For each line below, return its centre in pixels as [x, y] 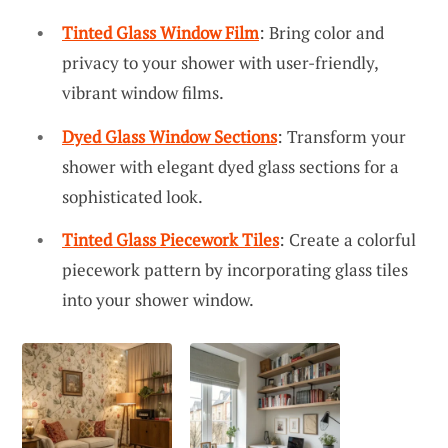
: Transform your [341, 136]
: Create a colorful [347, 240]
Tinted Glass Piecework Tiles [170, 240]
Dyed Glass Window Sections [169, 136]
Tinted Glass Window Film [160, 32]
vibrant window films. [143, 92]
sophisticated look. [132, 196]
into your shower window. [158, 300]
